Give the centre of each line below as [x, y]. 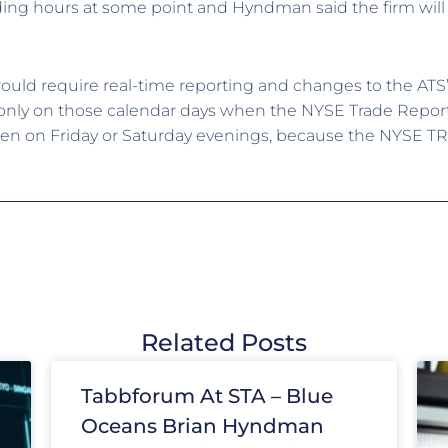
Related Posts [224, 342]
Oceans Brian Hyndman [202, 425]
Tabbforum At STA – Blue [206, 395]
